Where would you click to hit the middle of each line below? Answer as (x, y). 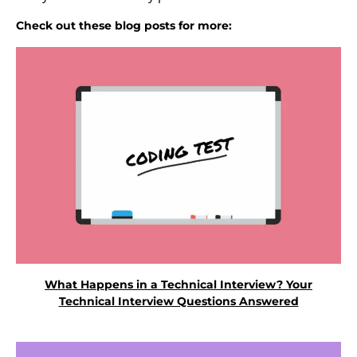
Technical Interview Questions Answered (178, 302)
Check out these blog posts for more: (124, 25)
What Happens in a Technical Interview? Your (178, 285)
